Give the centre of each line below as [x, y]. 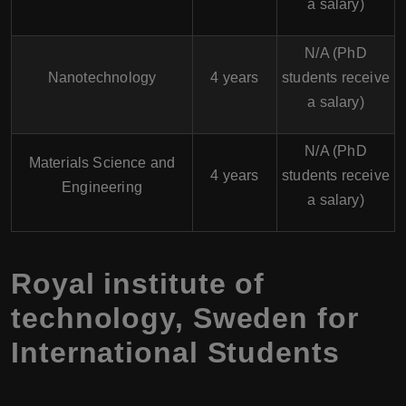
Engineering [102, 188]
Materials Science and [102, 163]
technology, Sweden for [185, 319]
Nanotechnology [102, 78]
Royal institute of [138, 284]
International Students [175, 353]
